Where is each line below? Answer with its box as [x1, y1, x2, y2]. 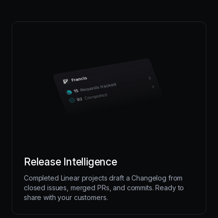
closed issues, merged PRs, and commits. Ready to [24, 183, 184, 192]
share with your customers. [24, 193, 108, 201]
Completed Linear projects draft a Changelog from [24, 173, 183, 182]
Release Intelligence [24, 155, 117, 168]
